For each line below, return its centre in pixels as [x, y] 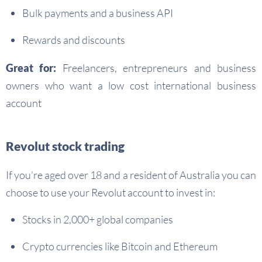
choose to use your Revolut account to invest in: [111, 192]
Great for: [31, 68]
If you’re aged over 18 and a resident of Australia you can [131, 175]
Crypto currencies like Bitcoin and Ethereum [120, 246]
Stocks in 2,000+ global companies [98, 219]
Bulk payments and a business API [98, 13]
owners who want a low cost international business [131, 85]
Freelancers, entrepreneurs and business [156, 68]
